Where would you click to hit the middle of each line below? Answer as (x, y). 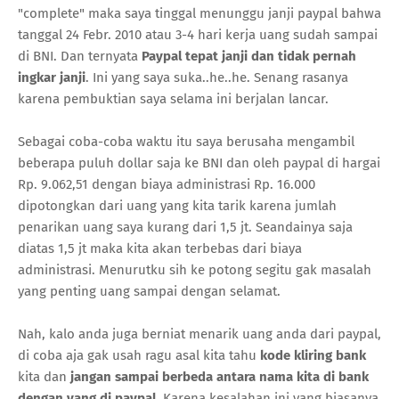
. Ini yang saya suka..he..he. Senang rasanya (217, 77)
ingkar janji (52, 77)
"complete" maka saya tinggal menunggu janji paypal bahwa (199, 13)
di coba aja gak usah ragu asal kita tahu (139, 355)
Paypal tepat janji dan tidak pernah (249, 56)
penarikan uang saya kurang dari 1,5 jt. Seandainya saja (185, 227)
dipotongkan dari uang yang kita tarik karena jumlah (177, 205)
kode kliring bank (313, 355)
